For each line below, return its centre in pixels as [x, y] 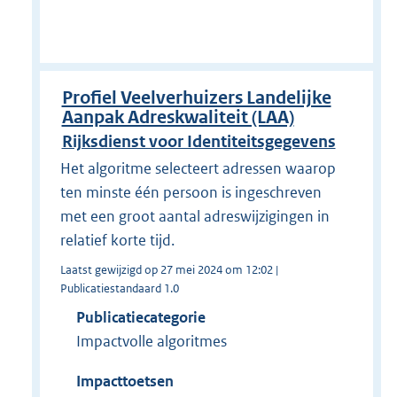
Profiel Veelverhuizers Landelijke [196, 98]
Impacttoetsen [125, 381]
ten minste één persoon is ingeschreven [191, 192]
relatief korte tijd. [117, 240]
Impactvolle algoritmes [151, 341]
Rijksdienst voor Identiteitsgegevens [198, 142]
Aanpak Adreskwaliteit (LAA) [178, 118]
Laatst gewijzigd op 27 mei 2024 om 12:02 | [169, 269]
